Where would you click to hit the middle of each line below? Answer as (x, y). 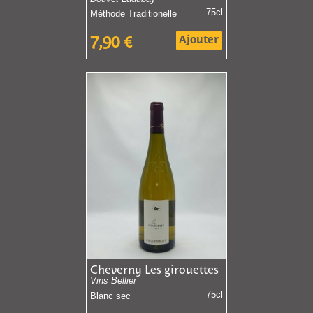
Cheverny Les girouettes (154, 271)
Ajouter (199, 40)
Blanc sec (110, 296)
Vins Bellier (113, 281)
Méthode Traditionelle (133, 14)
